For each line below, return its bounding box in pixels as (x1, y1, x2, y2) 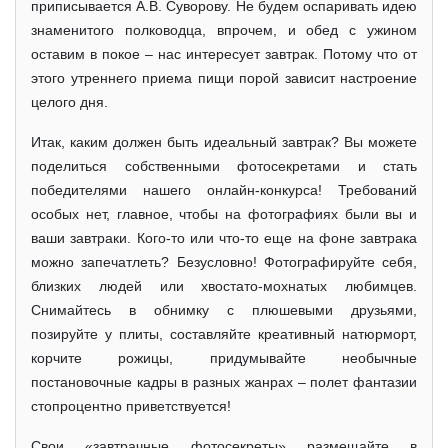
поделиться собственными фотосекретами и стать (31, 157, 417, 174)
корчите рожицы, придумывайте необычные (31, 349, 417, 366)
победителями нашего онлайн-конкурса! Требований (31, 181, 417, 198)
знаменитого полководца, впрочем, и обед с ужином (31, 21, 417, 38)
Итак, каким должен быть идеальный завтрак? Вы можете (31, 133, 417, 150)
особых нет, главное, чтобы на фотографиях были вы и (31, 205, 417, 222)
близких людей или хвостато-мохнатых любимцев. (31, 277, 417, 294)
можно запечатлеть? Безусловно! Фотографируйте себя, (31, 253, 417, 270)
